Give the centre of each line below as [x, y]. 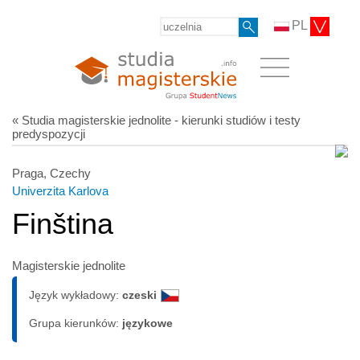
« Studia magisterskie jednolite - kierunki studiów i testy [156, 120]
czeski [139, 295]
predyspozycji [49, 133]
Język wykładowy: [76, 295]
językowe [147, 323]
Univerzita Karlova [60, 190]
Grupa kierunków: [76, 323]
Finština [63, 223]
